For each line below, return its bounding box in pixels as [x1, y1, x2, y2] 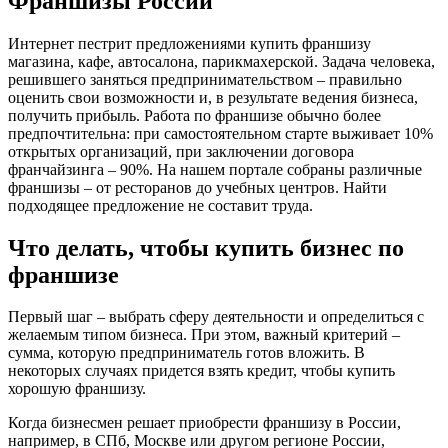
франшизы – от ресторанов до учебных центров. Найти [8, 178, 387, 196]
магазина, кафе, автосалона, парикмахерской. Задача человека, [8, 52, 435, 70]
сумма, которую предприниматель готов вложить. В [8, 344, 365, 362]
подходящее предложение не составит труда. [8, 196, 313, 214]
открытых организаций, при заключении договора [8, 142, 354, 160]
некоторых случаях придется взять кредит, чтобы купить [8, 362, 395, 380]
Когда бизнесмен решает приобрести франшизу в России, [8, 414, 401, 432]
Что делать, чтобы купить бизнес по [8, 234, 404, 261]
